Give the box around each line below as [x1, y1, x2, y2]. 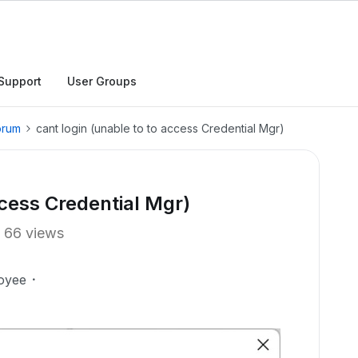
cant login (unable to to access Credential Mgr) [36, 121, 284, 135]
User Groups [67, 74, 137, 88]
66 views [4, 225, 64, 241]
